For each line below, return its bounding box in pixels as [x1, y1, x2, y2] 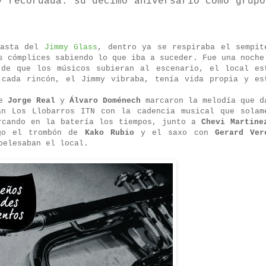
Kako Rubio [84, 128, 134, 138]
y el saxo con [134, 128, 215, 138]
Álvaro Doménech [69, 96, 141, 106]
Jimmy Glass [44, 43, 97, 52]
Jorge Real [8, 96, 55, 106]
